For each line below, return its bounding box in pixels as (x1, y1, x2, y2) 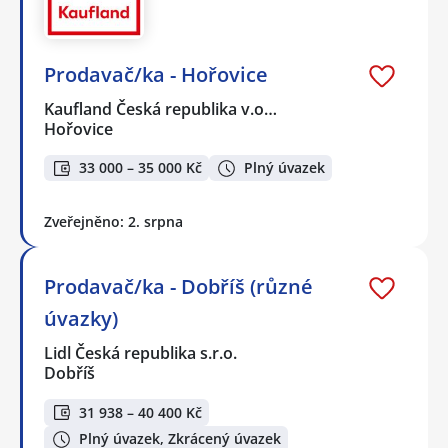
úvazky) (44, 305, 118, 333)
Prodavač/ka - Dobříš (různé (44, 273, 313, 301)
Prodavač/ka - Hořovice (44, 60, 268, 88)
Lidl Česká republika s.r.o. (44, 342, 239, 365)
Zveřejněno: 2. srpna (44, 212, 183, 232)
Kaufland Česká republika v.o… (44, 97, 279, 120)
